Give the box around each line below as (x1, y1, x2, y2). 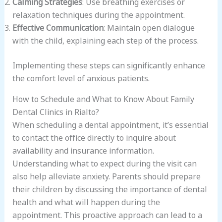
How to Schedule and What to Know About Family (12, 91, 194, 105)
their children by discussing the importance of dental (12, 181, 207, 195)
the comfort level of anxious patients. (12, 70, 150, 84)
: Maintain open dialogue (103, 19, 195, 34)
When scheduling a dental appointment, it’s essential (12, 116, 209, 131)
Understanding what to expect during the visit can (12, 155, 197, 169)
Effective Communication (12, 19, 104, 34)
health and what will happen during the (12, 194, 160, 208)
